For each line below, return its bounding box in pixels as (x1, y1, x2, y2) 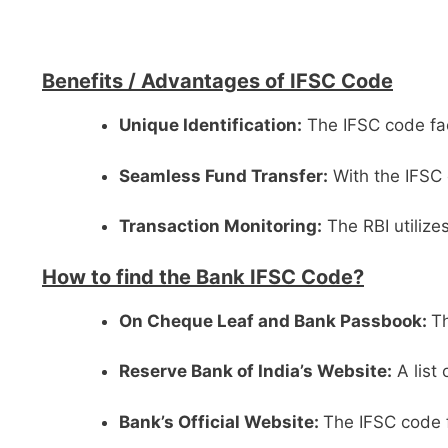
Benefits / (42, 69, 136, 93)
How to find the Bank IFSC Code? (42, 264, 364, 289)
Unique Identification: (118, 115, 302, 135)
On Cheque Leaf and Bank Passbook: (118, 310, 431, 331)
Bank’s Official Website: (118, 411, 323, 432)
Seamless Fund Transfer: (118, 165, 328, 186)
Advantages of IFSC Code (141, 69, 393, 93)
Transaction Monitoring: (118, 216, 322, 236)
